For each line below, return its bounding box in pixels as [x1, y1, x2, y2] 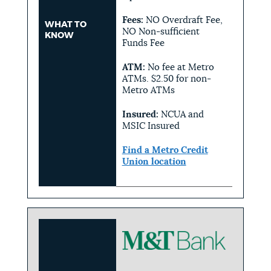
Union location [122, 157, 186, 166]
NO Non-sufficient [122, 27, 200, 36]
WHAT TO [44, 20, 87, 29]
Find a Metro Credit [122, 145, 208, 155]
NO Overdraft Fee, [145, 15, 223, 25]
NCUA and [160, 109, 204, 119]
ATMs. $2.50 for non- [122, 74, 211, 83]
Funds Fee [122, 38, 165, 48]
